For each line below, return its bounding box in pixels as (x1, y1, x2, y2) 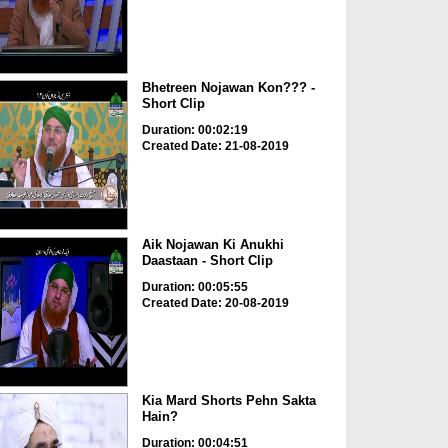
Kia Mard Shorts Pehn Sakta (141, 393, 316, 409)
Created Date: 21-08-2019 (141, 139, 289, 154)
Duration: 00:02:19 (141, 123, 248, 138)
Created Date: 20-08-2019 (141, 295, 289, 310)
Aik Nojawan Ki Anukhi (141, 236, 284, 252)
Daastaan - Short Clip (141, 252, 273, 268)
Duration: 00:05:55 (141, 279, 248, 294)
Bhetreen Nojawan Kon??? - (141, 80, 315, 96)
